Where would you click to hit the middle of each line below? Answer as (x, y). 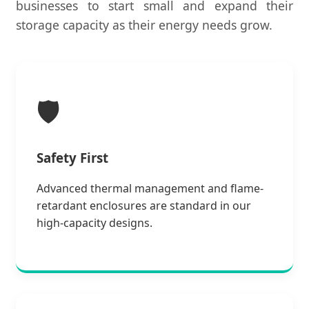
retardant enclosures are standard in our (144, 206)
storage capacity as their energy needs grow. (144, 24)
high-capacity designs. (94, 223)
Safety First (72, 157)
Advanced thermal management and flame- (150, 189)
